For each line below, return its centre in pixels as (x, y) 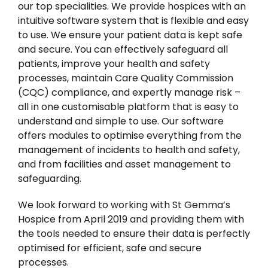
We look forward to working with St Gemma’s (124, 205)
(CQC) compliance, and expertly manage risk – (129, 93)
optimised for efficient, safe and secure (110, 248)
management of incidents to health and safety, (129, 150)
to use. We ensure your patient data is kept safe (130, 35)
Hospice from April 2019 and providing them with (131, 220)
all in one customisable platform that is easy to (128, 107)
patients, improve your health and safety (114, 64)
